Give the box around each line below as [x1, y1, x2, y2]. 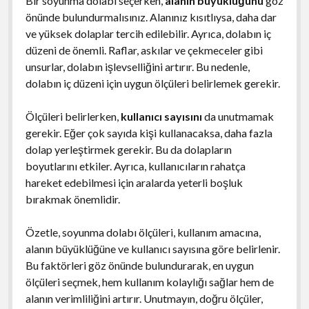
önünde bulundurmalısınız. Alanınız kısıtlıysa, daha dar [25, 10, 277, 23]
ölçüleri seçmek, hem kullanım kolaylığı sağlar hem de [25, 275, 274, 288]
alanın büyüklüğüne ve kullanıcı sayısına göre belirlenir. [25, 241, 280, 255]
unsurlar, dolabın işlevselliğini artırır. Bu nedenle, [25, 59, 250, 73]
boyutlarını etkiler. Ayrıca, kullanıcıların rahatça [25, 159, 246, 172]
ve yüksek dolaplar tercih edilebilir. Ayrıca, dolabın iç [25, 26, 271, 40]
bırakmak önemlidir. [25, 192, 120, 206]
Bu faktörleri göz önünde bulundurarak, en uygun [25, 258, 254, 272]
